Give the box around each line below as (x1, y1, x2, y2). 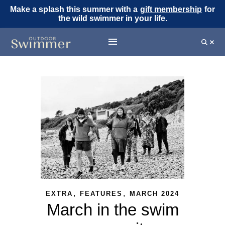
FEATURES (80, 189, 123, 197)
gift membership (140, 5, 202, 14)
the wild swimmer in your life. (58, 14, 167, 23)
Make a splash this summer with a (10, 5, 140, 14)
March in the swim (46, 200, 179, 219)
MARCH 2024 (130, 189, 179, 197)
